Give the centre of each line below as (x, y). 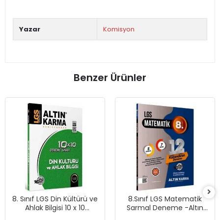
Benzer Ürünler (110, 78)
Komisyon (119, 29)
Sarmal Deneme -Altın (165, 208)
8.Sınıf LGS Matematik (165, 199)
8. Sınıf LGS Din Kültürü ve (55, 199)
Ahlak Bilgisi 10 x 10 (55, 208)
